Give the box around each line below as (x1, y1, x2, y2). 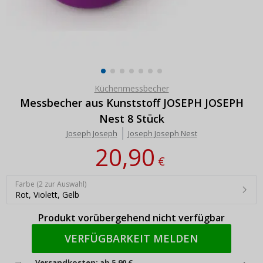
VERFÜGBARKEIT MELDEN (65, 231, 198, 245)
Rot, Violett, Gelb (15, 188, 79, 200)
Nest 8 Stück (99, 111, 164, 126)
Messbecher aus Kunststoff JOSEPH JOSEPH (19, 95, 244, 110)
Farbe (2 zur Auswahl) (15, 178, 86, 189)
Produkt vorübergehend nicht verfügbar (38, 211, 225, 224)
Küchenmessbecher (94, 82, 169, 94)
